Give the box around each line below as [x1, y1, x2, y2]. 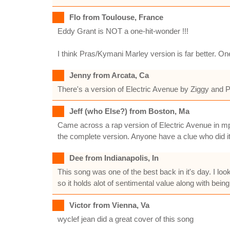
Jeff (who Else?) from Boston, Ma [69, 107, 189, 116]
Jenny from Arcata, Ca [69, 71, 149, 80]
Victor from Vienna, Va [69, 201, 149, 209]
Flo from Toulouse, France [69, 13, 163, 22]
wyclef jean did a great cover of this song [57, 215, 194, 223]
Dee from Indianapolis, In [69, 154, 159, 162]
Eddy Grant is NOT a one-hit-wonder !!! [57, 27, 188, 35]
